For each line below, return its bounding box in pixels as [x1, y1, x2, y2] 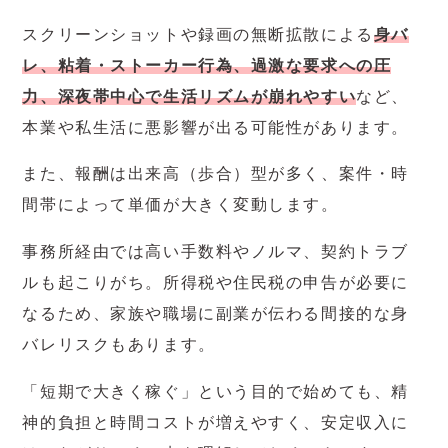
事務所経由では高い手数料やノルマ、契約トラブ [22, 243, 409, 261]
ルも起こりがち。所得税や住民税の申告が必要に [22, 274, 409, 292]
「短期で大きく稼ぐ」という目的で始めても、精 [22, 382, 409, 400]
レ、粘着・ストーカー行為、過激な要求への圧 [22, 56, 392, 74]
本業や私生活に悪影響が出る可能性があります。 [22, 118, 409, 136]
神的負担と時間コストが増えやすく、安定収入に [22, 413, 409, 431]
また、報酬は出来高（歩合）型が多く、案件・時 [22, 165, 409, 183]
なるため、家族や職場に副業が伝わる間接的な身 [22, 305, 409, 323]
